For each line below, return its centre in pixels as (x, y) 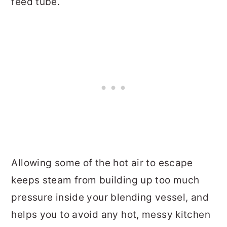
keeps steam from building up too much (105, 180)
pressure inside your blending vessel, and (110, 198)
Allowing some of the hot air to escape (102, 163)
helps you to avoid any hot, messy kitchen (111, 215)
